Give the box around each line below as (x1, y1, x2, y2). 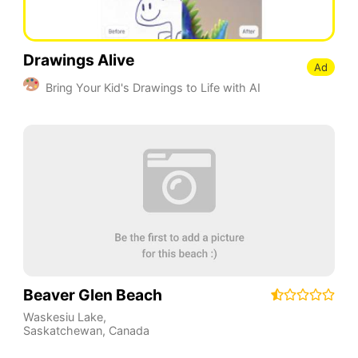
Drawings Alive (22, 50, 134, 70)
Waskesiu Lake (22, 310, 103, 324)
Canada (108, 324, 149, 338)
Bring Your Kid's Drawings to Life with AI (45, 80, 261, 94)
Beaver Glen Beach (22, 285, 162, 305)
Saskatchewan (22, 324, 102, 338)
